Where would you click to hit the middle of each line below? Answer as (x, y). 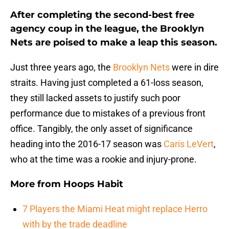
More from (37, 184)
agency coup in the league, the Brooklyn (107, 29)
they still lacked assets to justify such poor (95, 98)
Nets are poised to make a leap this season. (114, 43)
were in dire (194, 67)
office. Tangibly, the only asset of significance (101, 129)
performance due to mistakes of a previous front (108, 113)
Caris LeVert (189, 144)
